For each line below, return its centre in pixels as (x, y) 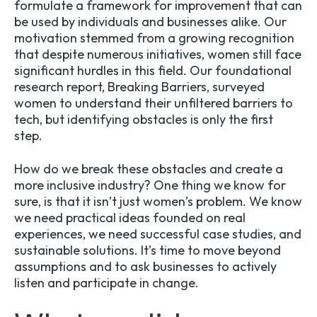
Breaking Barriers (157, 87)
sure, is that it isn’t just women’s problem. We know (158, 202)
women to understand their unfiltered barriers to (154, 103)
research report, (61, 87)
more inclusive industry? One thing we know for (150, 185)
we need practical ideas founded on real (130, 218)
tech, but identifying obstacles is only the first (144, 120)
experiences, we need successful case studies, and (158, 234)
